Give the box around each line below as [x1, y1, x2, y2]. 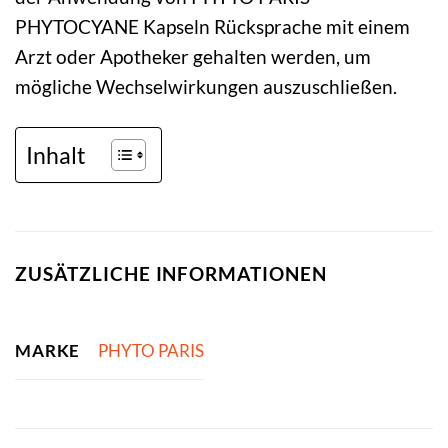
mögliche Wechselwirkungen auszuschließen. [15, 75, 397, 99]
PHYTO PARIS [97, 340, 204, 362]
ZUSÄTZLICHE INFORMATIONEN [15, 262, 327, 286]
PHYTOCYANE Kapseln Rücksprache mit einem [15, 15, 410, 39]
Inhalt [26, 141, 86, 170]
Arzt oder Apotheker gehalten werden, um [15, 45, 371, 69]
